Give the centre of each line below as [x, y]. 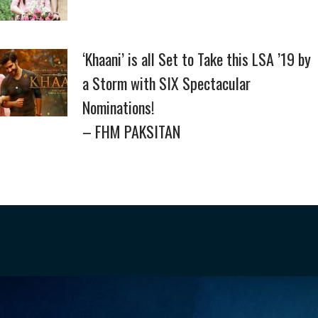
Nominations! [118, 107]
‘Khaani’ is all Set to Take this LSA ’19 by [197, 59]
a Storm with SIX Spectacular [166, 83]
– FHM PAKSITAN [131, 131]
